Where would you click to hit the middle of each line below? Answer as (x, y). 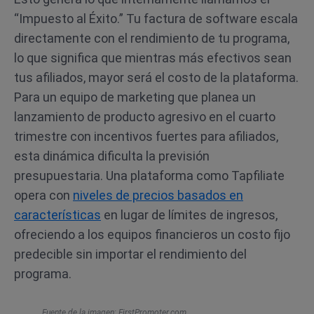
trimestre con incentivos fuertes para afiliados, (146, 136)
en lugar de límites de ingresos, (189, 215)
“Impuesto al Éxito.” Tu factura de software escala (156, 19)
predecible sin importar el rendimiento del (130, 254)
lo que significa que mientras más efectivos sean (153, 58)
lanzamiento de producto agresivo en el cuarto (145, 117)
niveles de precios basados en (158, 195)
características (57, 215)
